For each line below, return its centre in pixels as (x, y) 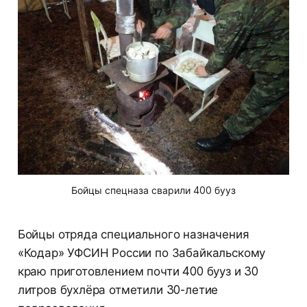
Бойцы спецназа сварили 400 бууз (153, 191)
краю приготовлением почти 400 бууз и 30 (138, 272)
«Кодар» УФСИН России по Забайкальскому (142, 253)
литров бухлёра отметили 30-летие (118, 290)
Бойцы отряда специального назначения (133, 235)
